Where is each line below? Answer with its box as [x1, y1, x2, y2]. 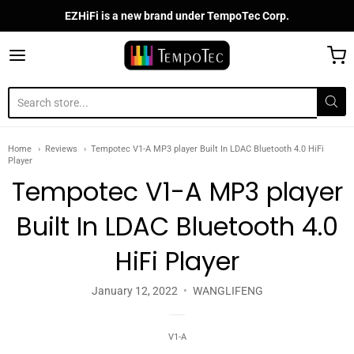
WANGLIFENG [192, 284, 263, 297]
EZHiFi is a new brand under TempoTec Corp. [65, 9, 289, 22]
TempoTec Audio [75, 39, 285, 74]
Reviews [45, 144, 77, 154]
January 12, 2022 [91, 284, 178, 297]
